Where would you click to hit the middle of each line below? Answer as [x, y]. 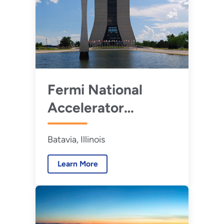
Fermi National [95, 89]
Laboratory [85, 125]
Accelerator [85, 107]
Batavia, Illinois [76, 139]
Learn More [77, 164]
